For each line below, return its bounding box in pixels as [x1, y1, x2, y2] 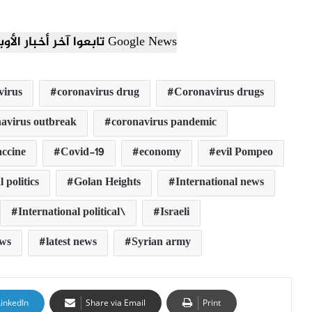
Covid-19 [60, 143, 104, 162]
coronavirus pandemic [111, 113, 217, 132]
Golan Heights [73, 173, 141, 192]
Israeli [159, 203, 189, 222]
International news [175, 173, 264, 192]
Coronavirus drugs [173, 83, 264, 102]
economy [139, 143, 181, 162]
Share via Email [85, 296, 146, 309]
